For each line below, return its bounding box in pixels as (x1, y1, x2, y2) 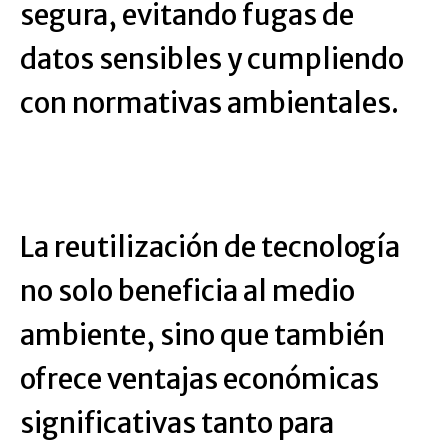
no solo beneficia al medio (20, 273, 355, 309)
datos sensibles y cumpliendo (20, 41, 404, 77)
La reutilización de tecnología (20, 229, 400, 265)
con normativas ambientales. (20, 85, 399, 121)
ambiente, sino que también (20, 317, 385, 353)
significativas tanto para (20, 405, 334, 441)
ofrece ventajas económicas (20, 361, 379, 397)
